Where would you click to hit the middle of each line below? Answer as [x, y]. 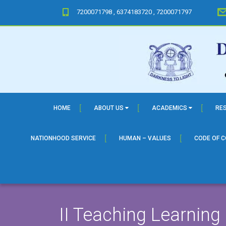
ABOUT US [109, 108]
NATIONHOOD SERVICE [63, 138]
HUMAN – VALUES [145, 138]
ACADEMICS [170, 108]
